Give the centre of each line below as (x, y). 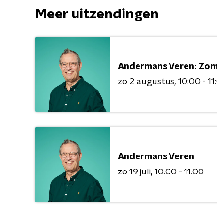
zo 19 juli (134, 172)
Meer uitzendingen (97, 15)
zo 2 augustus (146, 82)
